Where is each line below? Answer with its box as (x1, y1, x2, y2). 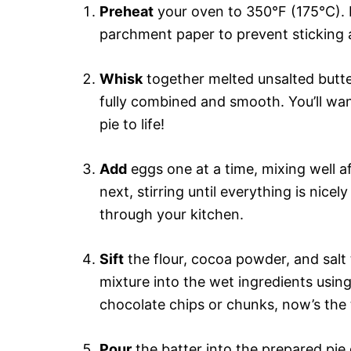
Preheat (100, 3, 154, 20)
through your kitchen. (100, 206, 244, 223)
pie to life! (100, 116, 165, 132)
